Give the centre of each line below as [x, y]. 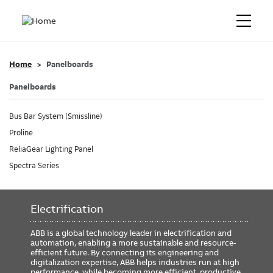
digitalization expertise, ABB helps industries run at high [135, 262]
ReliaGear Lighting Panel [51, 149]
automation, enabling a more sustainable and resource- [133, 243]
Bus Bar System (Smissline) [56, 116]
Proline [21, 133]
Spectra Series [34, 166]
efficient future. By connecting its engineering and [125, 252]
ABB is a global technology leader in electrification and [131, 233]
